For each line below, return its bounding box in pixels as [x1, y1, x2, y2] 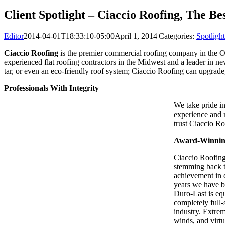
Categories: [159, 31, 196, 40]
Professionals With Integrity [4, 83, 99, 92]
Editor [4, 31, 24, 40]
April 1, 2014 [115, 31, 157, 40]
